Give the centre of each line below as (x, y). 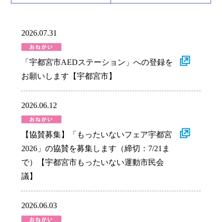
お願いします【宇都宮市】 (69, 76)
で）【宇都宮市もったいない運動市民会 (92, 162)
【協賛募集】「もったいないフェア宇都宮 (96, 134)
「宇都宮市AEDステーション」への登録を (97, 62)
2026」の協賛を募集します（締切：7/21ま (95, 148)
